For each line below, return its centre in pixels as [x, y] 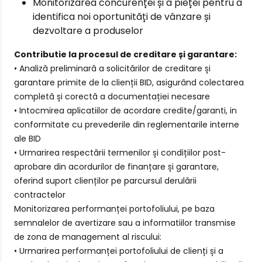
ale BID [27, 139]
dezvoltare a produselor [89, 31]
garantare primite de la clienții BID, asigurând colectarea [129, 82]
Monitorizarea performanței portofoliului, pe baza [114, 209]
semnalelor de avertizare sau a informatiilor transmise [125, 223]
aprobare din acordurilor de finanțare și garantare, [116, 167]
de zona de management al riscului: [89, 237]
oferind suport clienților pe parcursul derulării [105, 181]
